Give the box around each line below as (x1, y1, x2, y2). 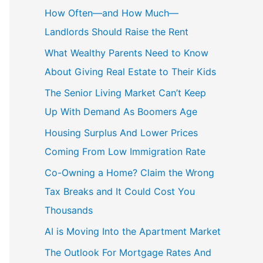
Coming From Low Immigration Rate (45, 145, 205, 157)
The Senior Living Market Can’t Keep (45, 86, 206, 99)
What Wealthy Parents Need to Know (45, 46, 208, 59)
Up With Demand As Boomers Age (45, 105, 197, 117)
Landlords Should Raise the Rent (45, 25, 188, 38)
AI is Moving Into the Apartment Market (45, 225, 221, 237)
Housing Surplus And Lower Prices (45, 126, 198, 139)
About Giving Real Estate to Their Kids (45, 65, 216, 77)
